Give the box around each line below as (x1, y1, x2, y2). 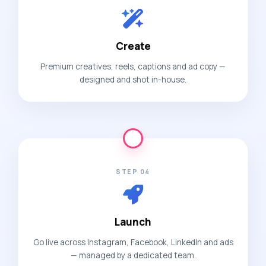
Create (115, 39, 151, 53)
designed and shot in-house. (80, 74, 186, 85)
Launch (115, 215, 151, 229)
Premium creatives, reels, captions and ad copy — (40, 61, 226, 72)
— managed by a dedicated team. (70, 250, 196, 261)
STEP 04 (116, 167, 150, 176)
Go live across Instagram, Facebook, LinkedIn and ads (33, 237, 233, 248)
